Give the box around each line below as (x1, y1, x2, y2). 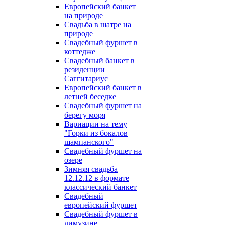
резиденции (64, 65, 105, 74)
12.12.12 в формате (64, 174, 129, 182)
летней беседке (64, 92, 116, 101)
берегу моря (64, 110, 105, 119)
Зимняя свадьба (64, 165, 118, 173)
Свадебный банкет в (64, 56, 135, 65)
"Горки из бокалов (64, 129, 128, 137)
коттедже (64, 47, 95, 56)
